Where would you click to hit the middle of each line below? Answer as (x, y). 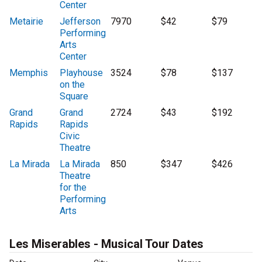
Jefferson (80, 22)
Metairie (26, 22)
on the (73, 85)
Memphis (29, 73)
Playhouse (82, 73)
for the (73, 188)
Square (74, 96)
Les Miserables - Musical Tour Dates (106, 244)
